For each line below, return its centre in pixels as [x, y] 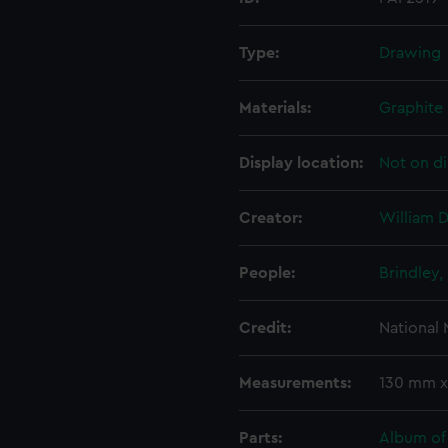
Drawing [410, 53]
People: [267, 273]
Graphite [411, 108]
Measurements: [295, 383]
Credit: [265, 328]
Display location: [301, 163]
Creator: [270, 218]
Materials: [275, 108]
